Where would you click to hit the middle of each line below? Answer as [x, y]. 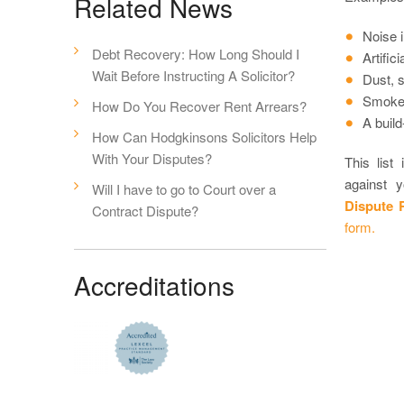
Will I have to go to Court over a [184, 189]
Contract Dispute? [145, 211]
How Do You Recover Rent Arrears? [199, 106]
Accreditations [154, 285]
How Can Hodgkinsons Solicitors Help [204, 137]
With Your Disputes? [152, 158]
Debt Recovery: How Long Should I [196, 54]
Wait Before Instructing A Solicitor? [193, 75]
